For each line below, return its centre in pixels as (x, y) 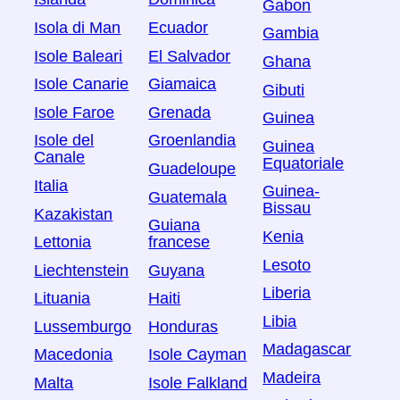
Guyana (177, 270)
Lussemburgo (83, 326)
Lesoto (287, 265)
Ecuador (179, 27)
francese (179, 242)
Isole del (64, 141)
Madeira (292, 377)
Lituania (62, 299)
